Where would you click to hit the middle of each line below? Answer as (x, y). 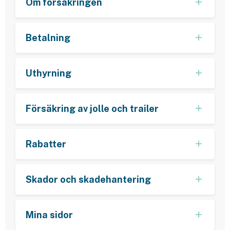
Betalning (48, 37)
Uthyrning (49, 73)
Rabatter (46, 144)
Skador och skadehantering (88, 179)
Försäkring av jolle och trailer (92, 108)
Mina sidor (49, 215)
